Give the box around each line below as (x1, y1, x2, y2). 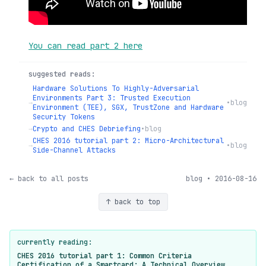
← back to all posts (9, 173, 88, 183)
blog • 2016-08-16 (186, 173, 256, 183)
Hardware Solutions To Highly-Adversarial (33, 83, 199, 93)
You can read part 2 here (28, 40, 142, 51)
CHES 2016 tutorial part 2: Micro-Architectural (33, 135, 224, 145)
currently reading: (17, 237, 92, 247)
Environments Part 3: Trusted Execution (33, 93, 191, 103)
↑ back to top (106, 197, 160, 207)
